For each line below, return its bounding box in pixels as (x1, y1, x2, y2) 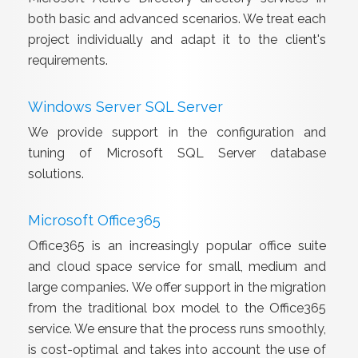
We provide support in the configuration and (28, 125, 326, 140)
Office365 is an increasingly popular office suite (28, 238, 326, 253)
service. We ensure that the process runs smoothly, (28, 321, 326, 336)
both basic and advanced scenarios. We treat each (28, 11, 326, 26)
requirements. (28, 53, 108, 68)
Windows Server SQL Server (28, 98, 223, 115)
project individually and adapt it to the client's (28, 32, 326, 47)
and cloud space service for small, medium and (28, 259, 326, 274)
